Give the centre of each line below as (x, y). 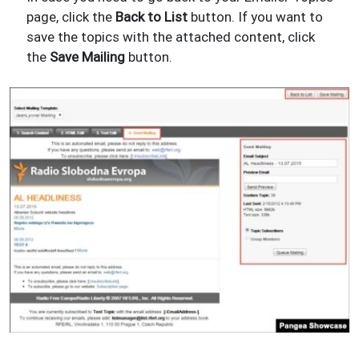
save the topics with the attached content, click (171, 36)
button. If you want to (256, 16)
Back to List (152, 16)
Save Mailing (88, 56)
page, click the (71, 16)
